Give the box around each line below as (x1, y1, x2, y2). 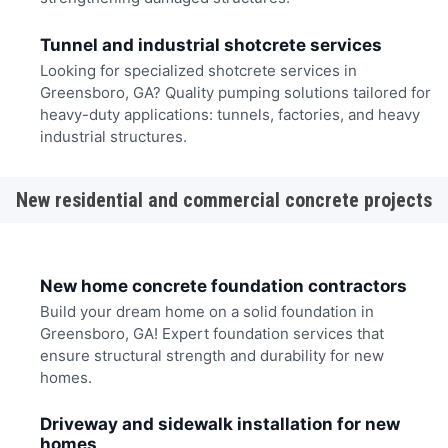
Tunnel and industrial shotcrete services (39, 34, 382, 55)
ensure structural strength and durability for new (39, 345, 384, 365)
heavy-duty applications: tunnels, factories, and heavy (39, 104, 420, 124)
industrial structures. (39, 126, 187, 146)
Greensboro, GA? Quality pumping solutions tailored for (39, 82, 431, 102)
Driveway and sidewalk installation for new (39, 414, 400, 435)
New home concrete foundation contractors (39, 275, 407, 296)
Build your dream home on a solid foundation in (39, 301, 374, 321)
